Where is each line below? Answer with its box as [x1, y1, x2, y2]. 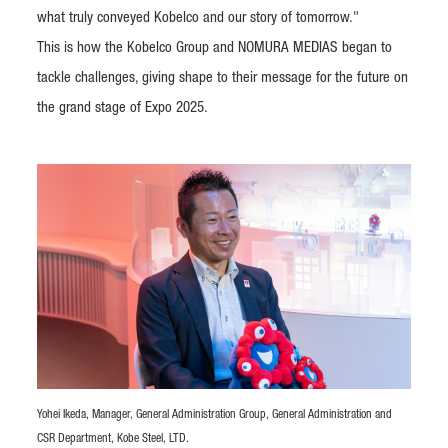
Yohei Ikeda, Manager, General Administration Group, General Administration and [37, 408, 392, 421]
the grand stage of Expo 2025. [37, 101, 208, 117]
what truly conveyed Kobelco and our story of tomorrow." [37, 11, 359, 27]
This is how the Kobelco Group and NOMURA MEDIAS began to [37, 41, 392, 57]
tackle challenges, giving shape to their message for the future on [37, 71, 408, 87]
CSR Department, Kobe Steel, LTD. [37, 432, 189, 445]
